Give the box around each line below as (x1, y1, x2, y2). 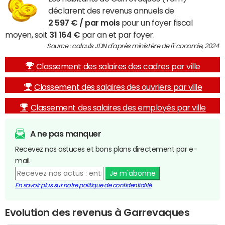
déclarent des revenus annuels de (48, 7, 174, 15)
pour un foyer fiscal (120, 19, 193, 27)
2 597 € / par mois (48, 19, 120, 27)
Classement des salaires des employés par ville (30, 103, 206, 111)
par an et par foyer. (80, 31, 155, 39)
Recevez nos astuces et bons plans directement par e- (15, 146, 197, 153)
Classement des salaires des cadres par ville (36, 62, 200, 70)
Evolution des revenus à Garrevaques (5, 207, 190, 217)
